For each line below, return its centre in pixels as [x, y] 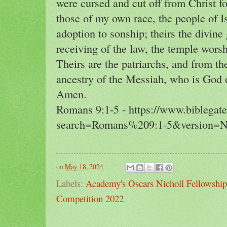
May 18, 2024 [84, 167]
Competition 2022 [90, 199]
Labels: [71, 183]
